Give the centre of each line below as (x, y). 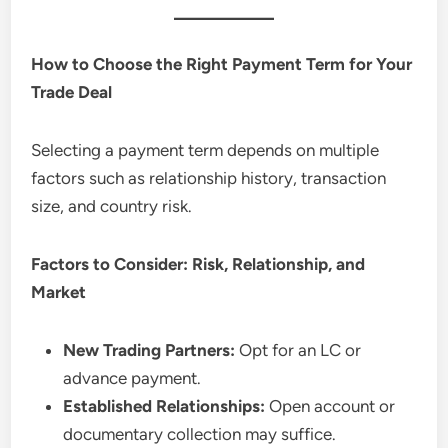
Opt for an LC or (298, 349)
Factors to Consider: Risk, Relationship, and (198, 263)
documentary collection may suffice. (200, 433)
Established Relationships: (164, 405)
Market (59, 291)
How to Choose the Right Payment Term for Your (222, 63)
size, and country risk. (112, 205)
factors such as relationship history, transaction (209, 177)
